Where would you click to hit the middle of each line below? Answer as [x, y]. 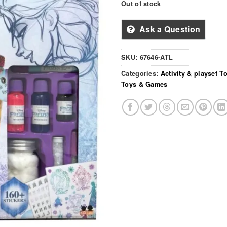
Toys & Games [144, 84]
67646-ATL [156, 57]
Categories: [141, 73]
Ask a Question [170, 29]
